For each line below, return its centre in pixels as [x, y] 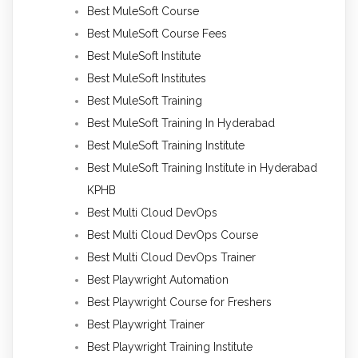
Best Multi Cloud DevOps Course [173, 235]
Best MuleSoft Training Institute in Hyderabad [202, 168]
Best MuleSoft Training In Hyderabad [181, 123]
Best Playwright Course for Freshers [179, 302]
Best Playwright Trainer [146, 325]
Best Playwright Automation [158, 280]
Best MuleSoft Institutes [147, 79]
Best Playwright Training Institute [170, 347]
